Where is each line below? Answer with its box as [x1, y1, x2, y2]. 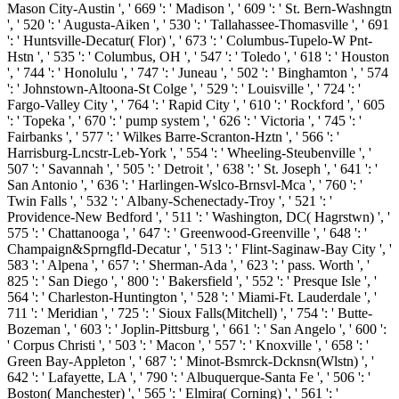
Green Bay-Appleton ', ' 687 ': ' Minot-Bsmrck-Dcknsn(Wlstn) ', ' [7, 354, 374, 370]
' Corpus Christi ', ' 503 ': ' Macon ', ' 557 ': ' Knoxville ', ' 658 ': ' [7, 338, 369, 354]
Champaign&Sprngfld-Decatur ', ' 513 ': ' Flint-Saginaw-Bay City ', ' [7, 241, 392, 257]
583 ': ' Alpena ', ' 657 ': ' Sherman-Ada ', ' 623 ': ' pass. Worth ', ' [7, 257, 370, 273]
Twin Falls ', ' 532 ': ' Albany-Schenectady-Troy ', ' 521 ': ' [7, 193, 332, 209]
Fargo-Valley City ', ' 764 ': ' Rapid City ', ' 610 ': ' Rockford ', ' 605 [7, 97, 385, 113]
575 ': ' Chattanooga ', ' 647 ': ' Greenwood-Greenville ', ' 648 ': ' [7, 225, 367, 241]
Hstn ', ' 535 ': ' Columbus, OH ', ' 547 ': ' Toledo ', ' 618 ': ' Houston [7, 49, 389, 65]
